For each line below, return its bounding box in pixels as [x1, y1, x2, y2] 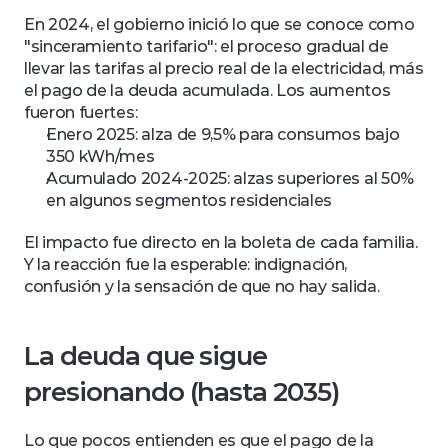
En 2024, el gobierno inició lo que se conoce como [24, 15, 415, 34]
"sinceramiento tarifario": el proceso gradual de [24, 37, 389, 56]
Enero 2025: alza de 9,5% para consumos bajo [46, 125, 400, 144]
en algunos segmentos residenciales [46, 191, 333, 210]
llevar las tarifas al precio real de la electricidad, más [24, 59, 424, 78]
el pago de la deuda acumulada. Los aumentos [24, 81, 391, 100]
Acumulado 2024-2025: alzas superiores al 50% [46, 169, 414, 188]
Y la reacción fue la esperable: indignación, [24, 255, 347, 274]
